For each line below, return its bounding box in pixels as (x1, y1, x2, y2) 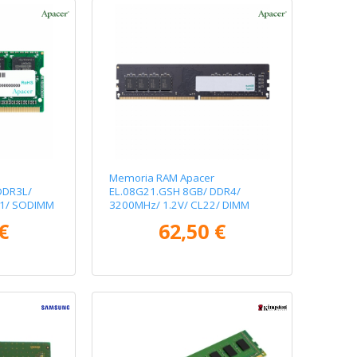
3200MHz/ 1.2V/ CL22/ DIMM (109, 198, 250, 212)
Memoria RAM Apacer (109, 171, 215, 185)
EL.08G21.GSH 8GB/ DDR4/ (109, 184, 241, 198)
